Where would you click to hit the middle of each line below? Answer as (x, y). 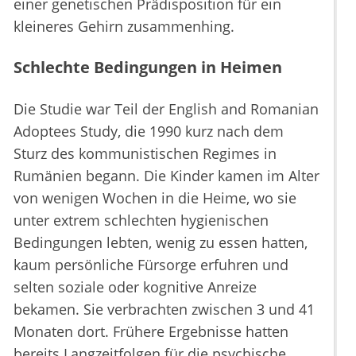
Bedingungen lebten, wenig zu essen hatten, (161, 243)
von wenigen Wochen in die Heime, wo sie (155, 198)
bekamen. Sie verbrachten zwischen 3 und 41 (164, 310)
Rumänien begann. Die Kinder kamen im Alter (166, 176)
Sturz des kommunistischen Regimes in (145, 154)
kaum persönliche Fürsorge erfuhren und (151, 265)
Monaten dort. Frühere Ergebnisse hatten (151, 332)
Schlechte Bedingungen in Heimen (148, 68)
